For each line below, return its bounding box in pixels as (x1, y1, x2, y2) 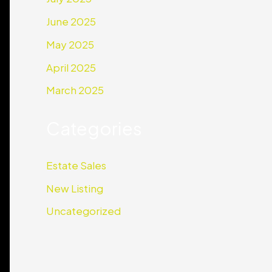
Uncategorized (46, 204, 121, 218)
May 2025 (46, 37, 94, 51)
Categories (46, 117, 142, 139)
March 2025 (46, 83, 104, 97)
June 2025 (46, 15, 96, 29)
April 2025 (46, 60, 96, 74)
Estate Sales (46, 158, 106, 172)
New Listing (46, 181, 103, 195)
